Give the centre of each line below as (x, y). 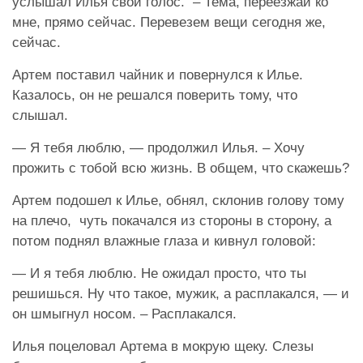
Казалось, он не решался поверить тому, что (155, 96)
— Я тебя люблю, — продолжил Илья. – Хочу (158, 148)
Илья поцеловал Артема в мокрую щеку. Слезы (163, 347)
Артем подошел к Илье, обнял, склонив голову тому (178, 201)
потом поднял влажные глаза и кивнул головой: (164, 241)
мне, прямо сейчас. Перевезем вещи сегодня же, (169, 23)
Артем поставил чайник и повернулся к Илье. (158, 75)
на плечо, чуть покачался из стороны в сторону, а (172, 221)
